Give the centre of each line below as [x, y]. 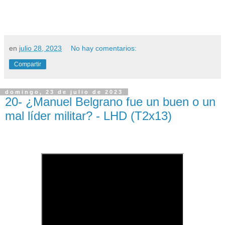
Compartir [28, 64]
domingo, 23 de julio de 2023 [64, 92]
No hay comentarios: [104, 48]
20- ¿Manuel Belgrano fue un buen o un [110, 101]
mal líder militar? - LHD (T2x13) [88, 116]
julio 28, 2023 [40, 48]
